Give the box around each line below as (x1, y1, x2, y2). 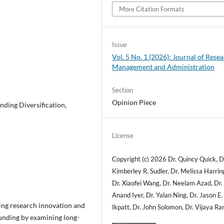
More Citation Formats (119, 5, 185, 13)
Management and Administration (112, 62, 215, 71)
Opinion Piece (112, 97, 156, 106)
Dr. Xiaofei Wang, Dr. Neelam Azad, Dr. (112, 178, 223, 187)
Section (112, 85, 133, 94)
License (112, 131, 134, 139)
